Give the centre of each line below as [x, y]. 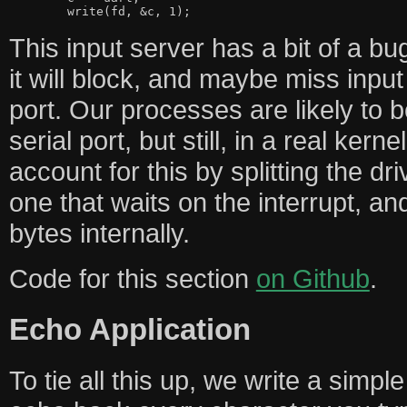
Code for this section [132, 278]
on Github [313, 278]
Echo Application [129, 329]
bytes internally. [99, 233]
